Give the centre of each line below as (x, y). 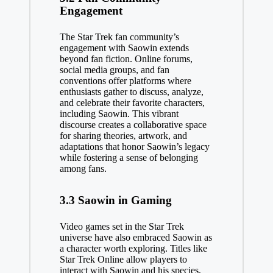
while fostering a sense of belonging (129, 157)
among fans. (83, 168)
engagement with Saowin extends (124, 48)
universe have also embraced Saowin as (136, 237)
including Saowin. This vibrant (119, 113)
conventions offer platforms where (125, 80)
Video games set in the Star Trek (122, 226)
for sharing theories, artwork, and (123, 135)
